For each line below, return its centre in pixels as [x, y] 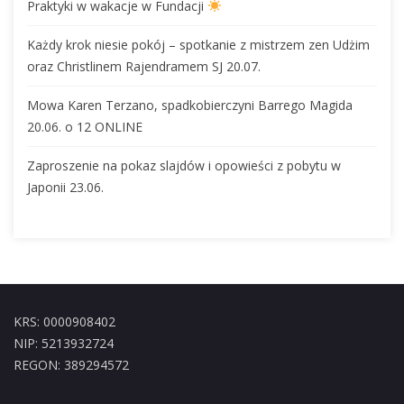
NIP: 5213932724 [64, 343]
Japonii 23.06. [65, 187]
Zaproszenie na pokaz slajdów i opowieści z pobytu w [184, 165]
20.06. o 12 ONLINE [85, 126]
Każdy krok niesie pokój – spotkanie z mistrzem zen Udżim [198, 44]
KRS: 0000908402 [64, 321]
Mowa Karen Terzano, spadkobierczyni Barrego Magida [190, 105]
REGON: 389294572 [71, 364]
